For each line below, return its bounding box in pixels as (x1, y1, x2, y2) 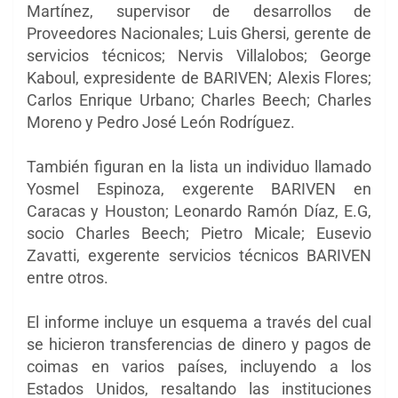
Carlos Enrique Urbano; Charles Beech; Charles (27, 90, 371, 109)
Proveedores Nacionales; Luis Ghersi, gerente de (27, 23, 371, 43)
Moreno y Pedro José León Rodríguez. (27, 112, 298, 131)
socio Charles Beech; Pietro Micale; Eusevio (27, 223, 371, 243)
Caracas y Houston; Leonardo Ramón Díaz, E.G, (27, 201, 371, 220)
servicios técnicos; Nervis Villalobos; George (27, 45, 371, 65)
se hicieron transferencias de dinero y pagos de (27, 334, 371, 354)
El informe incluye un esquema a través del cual (27, 312, 371, 331)
